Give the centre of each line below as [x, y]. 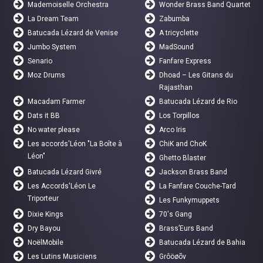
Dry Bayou [44, 229]
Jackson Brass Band [193, 172]
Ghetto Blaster [183, 158]
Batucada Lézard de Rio [198, 102]
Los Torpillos [180, 116]
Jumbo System [52, 47]
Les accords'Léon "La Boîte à [75, 144]
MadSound [177, 47]
